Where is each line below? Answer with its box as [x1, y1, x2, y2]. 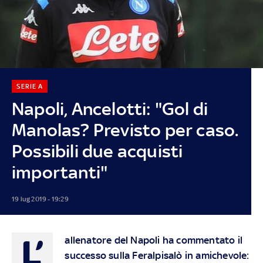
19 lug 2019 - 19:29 [11, 194, 69, 203]
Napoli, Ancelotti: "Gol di [11, 98, 208, 119]
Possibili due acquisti [11, 140, 183, 161]
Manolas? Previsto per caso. [11, 119, 239, 140]
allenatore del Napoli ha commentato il [65, 234, 242, 246]
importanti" [11, 161, 108, 183]
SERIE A [16, 82, 43, 90]
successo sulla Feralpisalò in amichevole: [65, 249, 249, 261]
